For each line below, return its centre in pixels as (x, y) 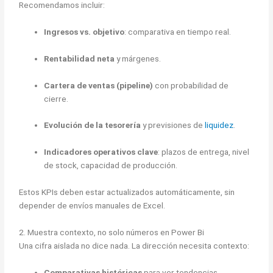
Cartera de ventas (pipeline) (99, 85)
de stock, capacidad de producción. (111, 165)
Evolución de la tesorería (93, 125)
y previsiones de (173, 125)
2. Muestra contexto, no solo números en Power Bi (112, 232)
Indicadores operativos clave (101, 152)
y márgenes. (138, 58)
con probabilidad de (191, 85)
